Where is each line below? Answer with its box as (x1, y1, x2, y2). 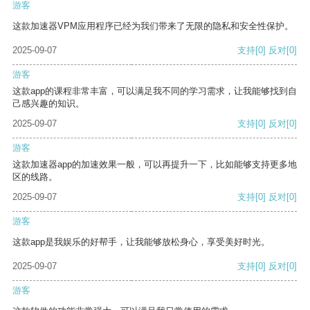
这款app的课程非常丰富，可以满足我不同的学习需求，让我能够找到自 (12, 86, 297, 97)
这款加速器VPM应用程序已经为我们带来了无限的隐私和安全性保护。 (12, 21, 293, 32)
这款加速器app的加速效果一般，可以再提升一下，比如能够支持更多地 (12, 159, 297, 170)
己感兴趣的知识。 (12, 98, 84, 109)
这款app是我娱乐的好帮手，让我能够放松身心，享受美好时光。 (12, 237, 270, 248)
